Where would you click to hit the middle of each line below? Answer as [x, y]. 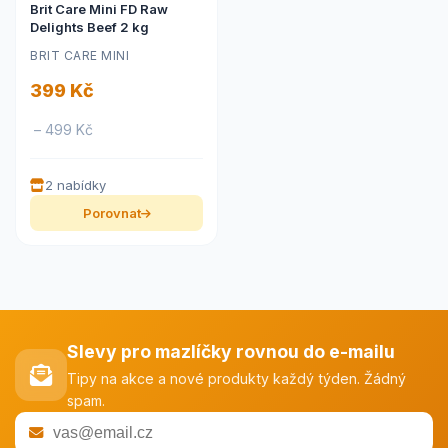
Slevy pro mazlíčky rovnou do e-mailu [231, 351]
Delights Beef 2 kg [89, 27]
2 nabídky [75, 185]
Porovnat [111, 213]
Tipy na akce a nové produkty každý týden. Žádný [236, 378]
